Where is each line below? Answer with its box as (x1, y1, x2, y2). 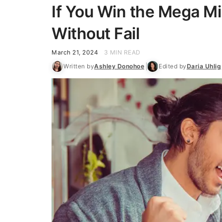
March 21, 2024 (52, 49, 98, 56)
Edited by (159, 62, 187, 70)
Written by (63, 62, 94, 70)
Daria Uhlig (186, 62, 221, 70)
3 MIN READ (104, 49, 141, 56)
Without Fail (52, 24, 139, 43)
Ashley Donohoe (94, 62, 144, 70)
